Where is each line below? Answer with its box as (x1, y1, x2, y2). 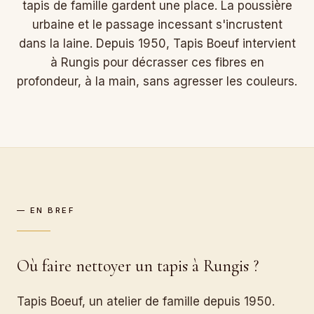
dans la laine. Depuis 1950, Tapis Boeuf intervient (18, 36, 296, 50)
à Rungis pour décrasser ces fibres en (50, 55, 264, 69)
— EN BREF (17, 205, 75, 215)
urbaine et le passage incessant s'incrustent (32, 17, 282, 32)
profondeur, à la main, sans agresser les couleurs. (17, 74, 297, 88)
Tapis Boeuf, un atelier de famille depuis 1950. (17, 294, 275, 308)
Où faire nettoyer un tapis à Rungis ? (17, 256, 259, 276)
